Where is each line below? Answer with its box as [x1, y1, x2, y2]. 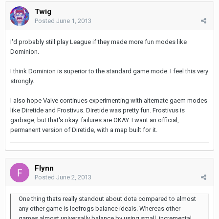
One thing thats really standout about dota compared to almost [19, 195, 196, 202]
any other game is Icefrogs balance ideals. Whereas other [19, 204, 180, 212]
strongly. [10, 77, 34, 85]
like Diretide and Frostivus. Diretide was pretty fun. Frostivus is [10, 106, 185, 114]
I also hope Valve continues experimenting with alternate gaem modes [10, 96, 207, 104]
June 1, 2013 [56, 17, 91, 24]
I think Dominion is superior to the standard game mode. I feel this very [10, 67, 208, 75]
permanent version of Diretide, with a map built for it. [10, 126, 157, 133]
